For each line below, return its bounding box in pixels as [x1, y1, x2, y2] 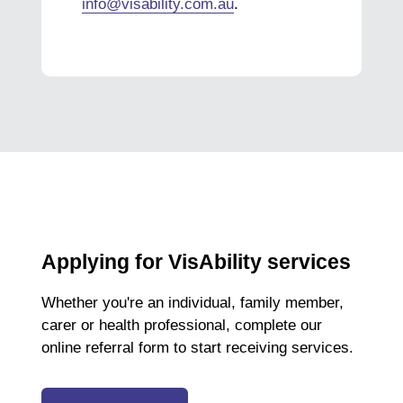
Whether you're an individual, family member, [40, 294, 344, 312]
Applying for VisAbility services [40, 249, 351, 273]
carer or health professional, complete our [40, 317, 322, 335]
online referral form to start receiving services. [40, 339, 354, 357]
